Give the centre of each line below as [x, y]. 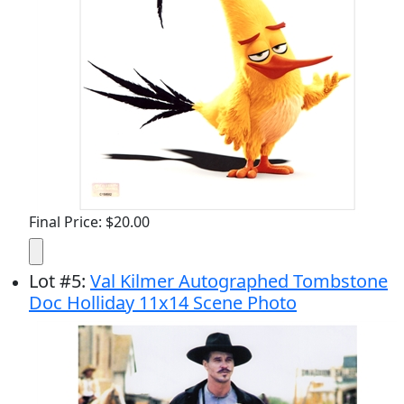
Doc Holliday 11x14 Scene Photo [163, 303]
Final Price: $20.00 [89, 222]
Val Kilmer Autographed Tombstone [239, 281]
